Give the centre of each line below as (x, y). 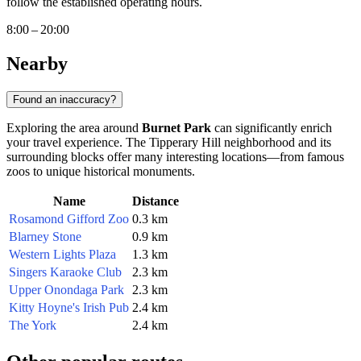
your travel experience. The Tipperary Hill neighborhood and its (169, 142)
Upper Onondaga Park (66, 289)
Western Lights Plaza (62, 254)
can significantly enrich (272, 127)
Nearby (37, 63)
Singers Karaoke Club (65, 272)
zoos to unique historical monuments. (101, 171)
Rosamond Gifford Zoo (69, 218)
